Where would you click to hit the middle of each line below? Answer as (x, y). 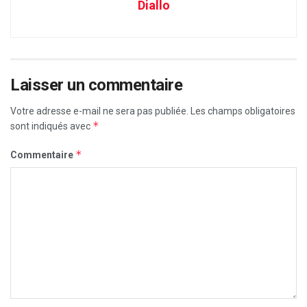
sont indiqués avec (51, 126)
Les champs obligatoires (243, 111)
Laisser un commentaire (97, 85)
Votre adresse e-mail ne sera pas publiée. (99, 111)
